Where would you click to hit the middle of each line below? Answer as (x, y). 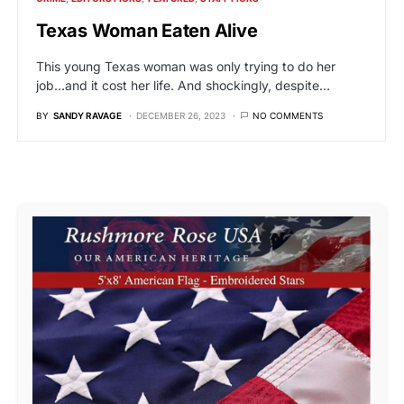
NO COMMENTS (288, 115)
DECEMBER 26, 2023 (181, 115)
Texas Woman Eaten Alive (147, 31)
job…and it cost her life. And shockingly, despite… (183, 85)
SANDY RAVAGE (87, 115)
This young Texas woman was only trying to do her (186, 66)
